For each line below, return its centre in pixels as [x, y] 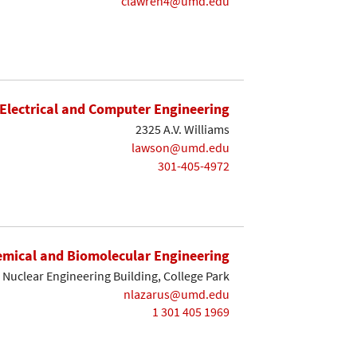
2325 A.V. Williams [182, 129]
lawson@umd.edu [180, 148]
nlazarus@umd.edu [177, 294]
